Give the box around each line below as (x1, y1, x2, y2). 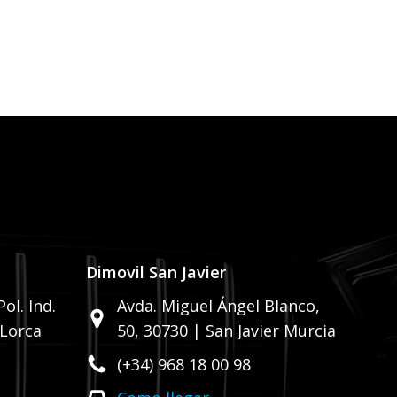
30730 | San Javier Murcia (144, 320, 336, 342)
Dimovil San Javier (86, 261, 226, 284)
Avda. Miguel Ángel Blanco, (117, 295, 320, 317)
